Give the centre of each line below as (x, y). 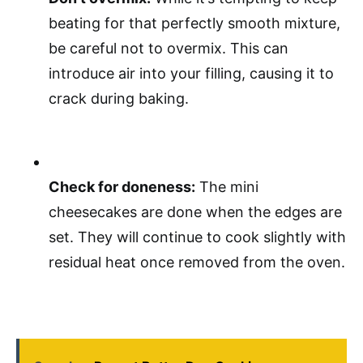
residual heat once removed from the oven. (197, 262)
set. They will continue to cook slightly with (197, 237)
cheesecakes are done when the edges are (195, 212)
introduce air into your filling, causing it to (191, 73)
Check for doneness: (122, 187)
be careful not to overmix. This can (169, 48)
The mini (227, 187)
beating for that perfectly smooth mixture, (194, 23)
